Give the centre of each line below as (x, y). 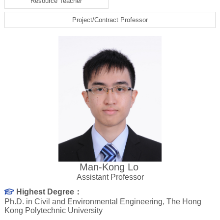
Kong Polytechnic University (53, 211)
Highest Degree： (49, 192)
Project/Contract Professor (110, 20)
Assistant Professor (110, 177)
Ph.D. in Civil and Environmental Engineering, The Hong (103, 202)
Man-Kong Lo (109, 167)
